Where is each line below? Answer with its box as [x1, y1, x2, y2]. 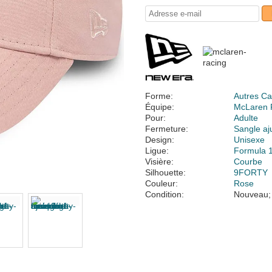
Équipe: [145, 102, 174, 112]
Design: [145, 135, 174, 144]
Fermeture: [145, 124, 188, 134]
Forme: [145, 91, 173, 101]
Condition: [145, 189, 184, 199]
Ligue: [145, 146, 169, 155]
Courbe [234, 157, 263, 166]
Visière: [145, 157, 174, 166]
